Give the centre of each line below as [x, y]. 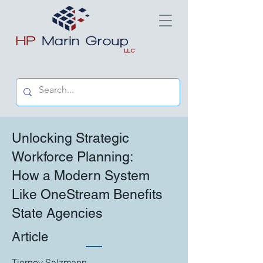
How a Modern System [81, 176]
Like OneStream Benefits [87, 194]
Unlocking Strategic [70, 138]
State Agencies [57, 213]
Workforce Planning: [73, 157]
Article [30, 237]
